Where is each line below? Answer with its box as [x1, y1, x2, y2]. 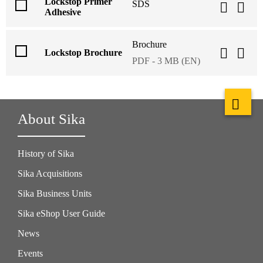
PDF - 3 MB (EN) [132, 55, 200, 66]
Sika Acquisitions [18, 168, 82, 178]
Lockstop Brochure [45, 47, 122, 58]
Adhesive [45, 6, 81, 17]
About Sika [18, 110, 85, 127]
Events [18, 248, 43, 258]
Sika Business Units [18, 188, 92, 198]
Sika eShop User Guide [18, 208, 105, 218]
